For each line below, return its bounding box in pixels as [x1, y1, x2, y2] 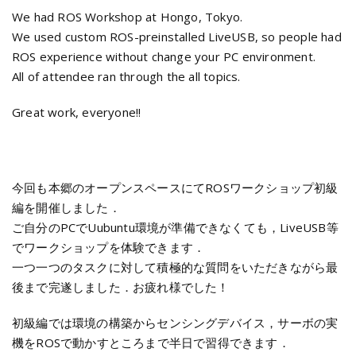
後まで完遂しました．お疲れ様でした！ [12, 278, 230, 295]
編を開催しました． [12, 199, 121, 215]
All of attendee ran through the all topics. [12, 68, 241, 84]
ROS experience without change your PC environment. [12, 48, 316, 64]
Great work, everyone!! [12, 103, 141, 120]
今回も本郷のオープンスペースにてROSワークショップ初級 [12, 179, 339, 195]
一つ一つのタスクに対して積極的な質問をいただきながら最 [12, 258, 339, 275]
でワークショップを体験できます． [12, 238, 206, 255]
